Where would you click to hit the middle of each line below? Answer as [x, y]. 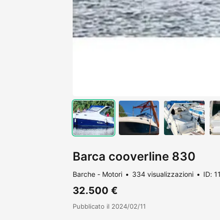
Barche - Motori [97, 174]
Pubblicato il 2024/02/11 [109, 206]
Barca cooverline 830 [134, 156]
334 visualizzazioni [163, 174]
